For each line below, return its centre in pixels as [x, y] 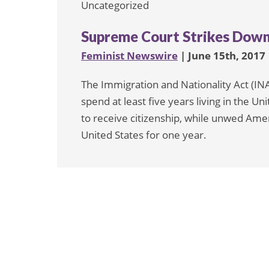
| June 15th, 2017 [222, 56]
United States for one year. [144, 135]
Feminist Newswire [129, 56]
